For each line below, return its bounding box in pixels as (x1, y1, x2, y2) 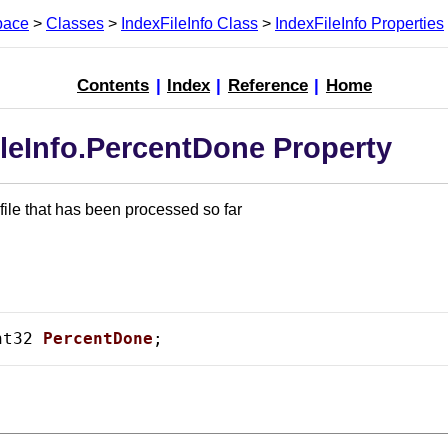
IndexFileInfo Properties (275, 14, 444, 32)
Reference (227, 75, 308, 96)
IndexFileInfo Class (121, 14, 258, 32)
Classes (46, 14, 104, 32)
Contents (77, 75, 150, 96)
